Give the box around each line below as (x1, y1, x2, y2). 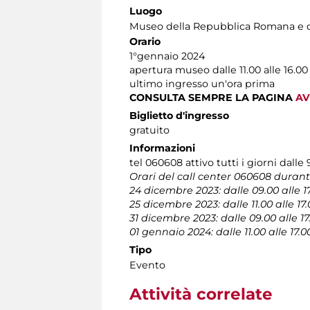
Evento (129, 259, 165, 272)
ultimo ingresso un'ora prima (129, 77, 275, 91)
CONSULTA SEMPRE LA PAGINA (129, 91, 295, 104)
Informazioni (129, 142, 195, 155)
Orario (129, 35, 161, 48)
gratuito (129, 124, 170, 137)
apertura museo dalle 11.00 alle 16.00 (129, 64, 308, 77)
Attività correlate (129, 284, 273, 304)
